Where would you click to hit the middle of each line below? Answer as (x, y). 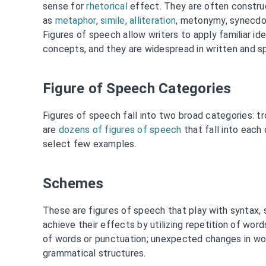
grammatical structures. (94, 253)
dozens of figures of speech (120, 129)
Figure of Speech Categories (137, 88)
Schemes (73, 183)
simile (113, 20)
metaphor (75, 20)
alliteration (153, 20)
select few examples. (89, 144)
